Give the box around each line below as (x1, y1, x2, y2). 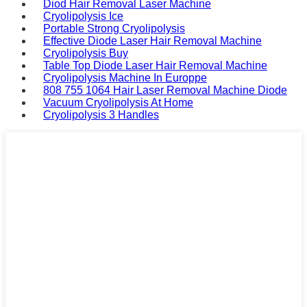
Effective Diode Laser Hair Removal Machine (43, 34, 262, 47)
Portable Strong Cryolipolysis (43, 22, 185, 34)
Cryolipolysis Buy (43, 47, 128, 59)
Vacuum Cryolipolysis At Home (43, 96, 193, 108)
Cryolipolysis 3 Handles (43, 108, 159, 121)
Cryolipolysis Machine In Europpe (43, 71, 207, 84)
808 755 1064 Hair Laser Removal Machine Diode (43, 84, 287, 96)
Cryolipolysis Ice (43, 10, 123, 22)
